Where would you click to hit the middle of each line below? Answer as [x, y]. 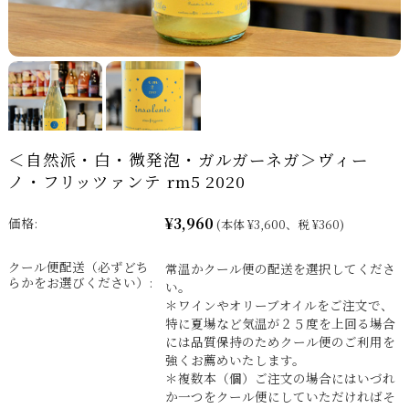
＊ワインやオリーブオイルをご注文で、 [279, 305]
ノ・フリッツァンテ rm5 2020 [126, 182]
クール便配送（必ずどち [78, 267]
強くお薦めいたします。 [235, 360]
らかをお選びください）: [80, 283]
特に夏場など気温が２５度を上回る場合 [280, 324]
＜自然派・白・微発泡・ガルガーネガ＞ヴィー [188, 160]
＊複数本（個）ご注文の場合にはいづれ [280, 378]
